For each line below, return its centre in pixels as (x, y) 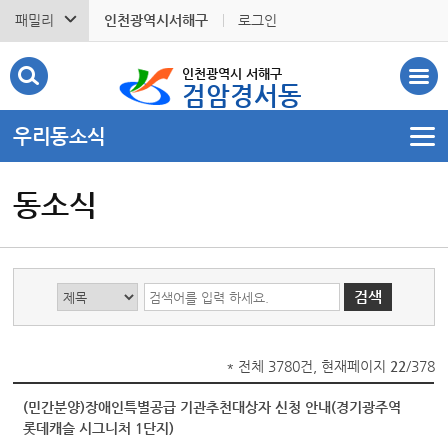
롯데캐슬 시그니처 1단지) (99, 428)
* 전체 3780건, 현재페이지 (307, 366)
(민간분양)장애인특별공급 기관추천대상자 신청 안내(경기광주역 (212, 407)
